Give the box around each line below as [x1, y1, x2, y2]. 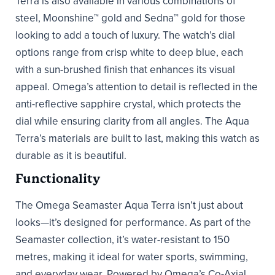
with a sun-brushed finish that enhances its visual [15, 63, 235, 77]
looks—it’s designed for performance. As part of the [15, 216, 251, 230]
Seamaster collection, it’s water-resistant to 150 [15, 233, 230, 247]
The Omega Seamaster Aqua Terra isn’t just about [15, 199, 243, 212]
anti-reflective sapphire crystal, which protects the [15, 98, 241, 111]
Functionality [15, 172, 100, 187]
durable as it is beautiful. [15, 149, 126, 163]
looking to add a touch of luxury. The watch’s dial [15, 29, 235, 42]
